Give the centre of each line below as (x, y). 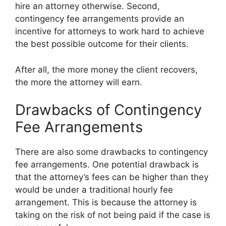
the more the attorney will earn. (79, 82)
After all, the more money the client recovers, (106, 69)
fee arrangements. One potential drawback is (107, 165)
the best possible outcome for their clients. (102, 44)
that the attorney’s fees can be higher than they (112, 177)
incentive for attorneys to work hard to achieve (110, 32)
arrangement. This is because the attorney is (106, 203)
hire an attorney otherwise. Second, (88, 6)
